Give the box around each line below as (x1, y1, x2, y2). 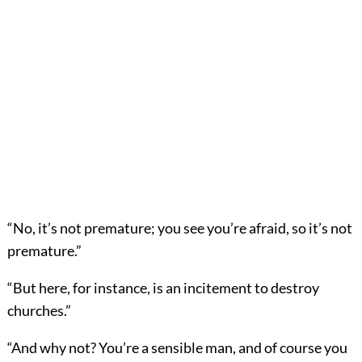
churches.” (6, 301, 71, 319)
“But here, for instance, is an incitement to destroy (6, 278, 319, 297)
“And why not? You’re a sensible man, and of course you (6, 338, 347, 356)
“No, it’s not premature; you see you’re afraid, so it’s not (6, 218, 352, 237)
